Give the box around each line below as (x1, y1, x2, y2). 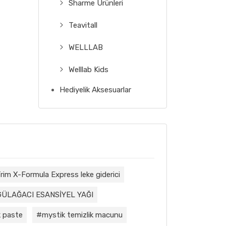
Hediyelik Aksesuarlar (60, 85, 131, 94)
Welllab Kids (69, 65, 108, 74)
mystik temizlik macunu (42, 210, 123, 219)
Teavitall (69, 20, 97, 30)
